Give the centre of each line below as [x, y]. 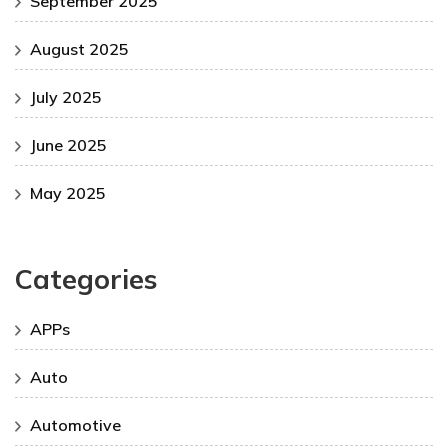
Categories [86, 279]
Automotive [75, 424]
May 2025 [68, 193]
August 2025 [79, 49]
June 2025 [68, 145]
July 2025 [66, 97]
